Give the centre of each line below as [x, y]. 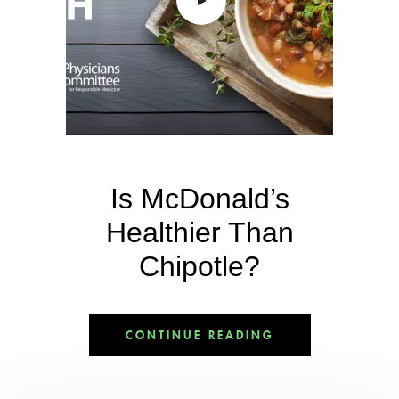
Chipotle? [199, 266]
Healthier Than [199, 232]
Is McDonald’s [199, 199]
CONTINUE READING [199, 335]
